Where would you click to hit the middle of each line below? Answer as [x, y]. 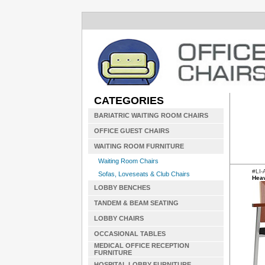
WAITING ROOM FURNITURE [139, 146]
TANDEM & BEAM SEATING [136, 203]
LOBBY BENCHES [122, 188]
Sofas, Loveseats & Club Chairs [144, 174]
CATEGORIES [129, 101]
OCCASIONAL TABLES [130, 234]
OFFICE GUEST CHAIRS [131, 131]
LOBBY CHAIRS [119, 218]
